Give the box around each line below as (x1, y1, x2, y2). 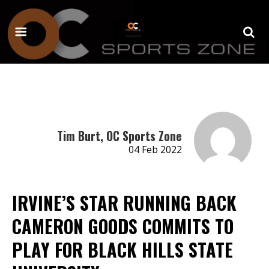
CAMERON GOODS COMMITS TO (12, 212, 234, 240)
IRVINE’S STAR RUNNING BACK (12, 189, 237, 216)
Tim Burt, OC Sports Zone (56, 126, 182, 145)
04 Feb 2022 (128, 143, 182, 156)
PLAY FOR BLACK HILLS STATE (12, 235, 233, 263)
